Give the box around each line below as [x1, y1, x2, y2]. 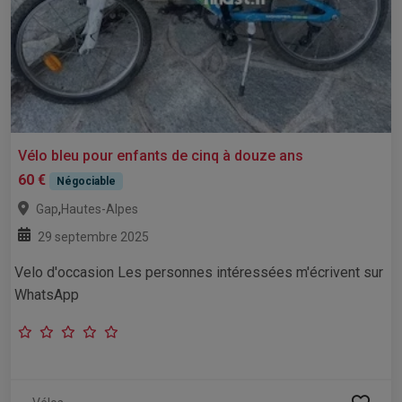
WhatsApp [14, 286, 79, 304]
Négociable [56, 175, 116, 188]
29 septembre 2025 [38, 230, 149, 245]
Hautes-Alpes [61, 202, 138, 217]
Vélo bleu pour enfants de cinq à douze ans [18, 147, 303, 165]
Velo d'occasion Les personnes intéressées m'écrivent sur [14, 264, 383, 282]
